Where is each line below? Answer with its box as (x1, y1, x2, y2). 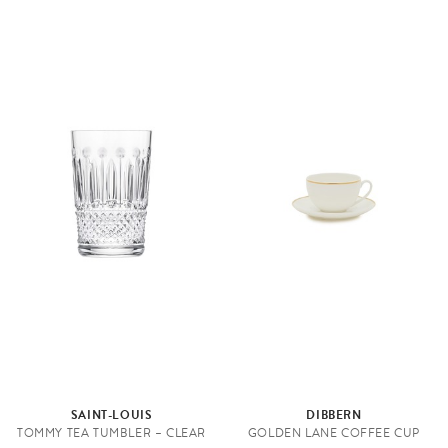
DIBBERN (306, 406, 362, 425)
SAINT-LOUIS (70, 406, 153, 425)
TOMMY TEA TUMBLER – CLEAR (17, 424, 207, 443)
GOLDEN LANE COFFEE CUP (247, 424, 421, 443)
